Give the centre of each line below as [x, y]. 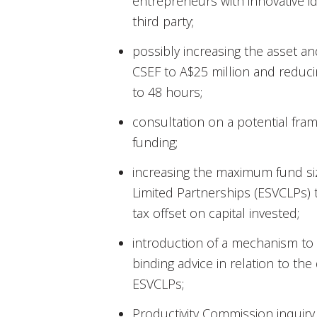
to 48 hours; [167, 92]
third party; [163, 22]
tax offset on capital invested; [216, 213]
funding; [155, 143]
